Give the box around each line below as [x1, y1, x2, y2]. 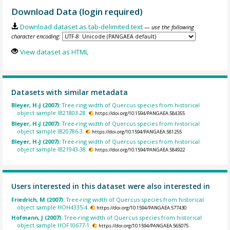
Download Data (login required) [11, 5, 143, 17]
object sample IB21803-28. [17, 109, 88, 117]
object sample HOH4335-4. [17, 203, 89, 211]
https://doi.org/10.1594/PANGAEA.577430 [96, 204, 186, 211]
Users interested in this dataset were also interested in [11, 181, 210, 191]
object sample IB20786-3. [17, 127, 85, 135]
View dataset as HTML [20, 47, 88, 56]
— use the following [144, 23, 194, 31]
